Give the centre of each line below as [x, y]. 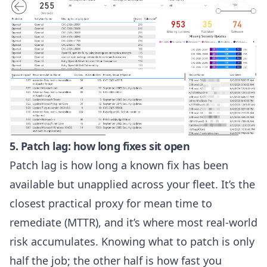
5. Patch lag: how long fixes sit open [100, 146]
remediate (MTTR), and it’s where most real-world [133, 222]
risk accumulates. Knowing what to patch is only [132, 241]
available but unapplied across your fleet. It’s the [132, 184]
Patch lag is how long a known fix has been [119, 165]
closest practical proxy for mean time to [111, 203]
